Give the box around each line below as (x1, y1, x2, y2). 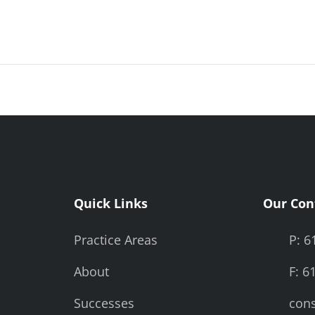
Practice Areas (74, 231, 158, 248)
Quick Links (74, 195, 148, 212)
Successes (74, 295, 135, 311)
